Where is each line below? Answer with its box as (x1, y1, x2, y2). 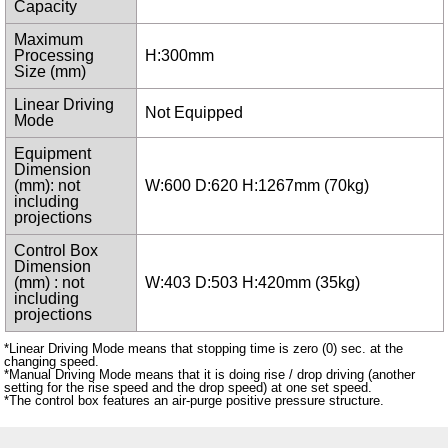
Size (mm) (13, 63, 86, 81)
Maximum (13, 31, 83, 49)
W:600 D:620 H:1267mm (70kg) (144, 177, 369, 195)
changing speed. (4, 354, 100, 370)
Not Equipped (144, 104, 243, 122)
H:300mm (144, 47, 214, 65)
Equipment (13, 145, 91, 163)
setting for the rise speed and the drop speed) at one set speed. (4, 380, 373, 396)
